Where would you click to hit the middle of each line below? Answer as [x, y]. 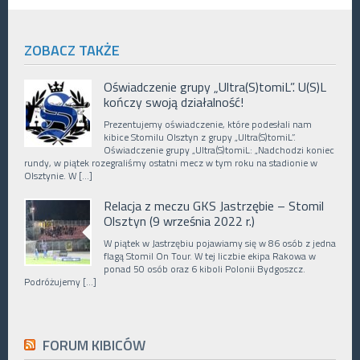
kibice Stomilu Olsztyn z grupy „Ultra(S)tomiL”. [200, 137]
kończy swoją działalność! [174, 102]
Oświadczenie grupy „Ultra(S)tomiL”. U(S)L [215, 87]
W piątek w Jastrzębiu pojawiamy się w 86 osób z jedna [220, 243]
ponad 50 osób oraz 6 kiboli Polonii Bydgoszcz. [205, 269]
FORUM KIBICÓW [94, 345]
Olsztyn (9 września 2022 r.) [179, 221]
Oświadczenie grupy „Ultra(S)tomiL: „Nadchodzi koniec [219, 150]
